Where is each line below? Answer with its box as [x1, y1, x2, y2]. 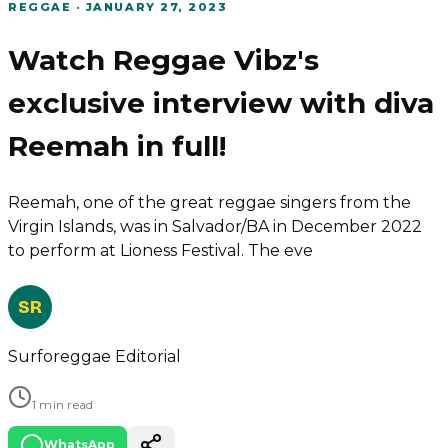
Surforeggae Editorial [8, 347, 181, 367]
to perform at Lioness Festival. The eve [8, 241, 313, 261]
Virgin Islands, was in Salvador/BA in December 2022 [8, 217, 422, 237]
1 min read [32, 397, 94, 413]
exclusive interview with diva [8, 86, 434, 121]
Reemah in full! [8, 129, 226, 164]
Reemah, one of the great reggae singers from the [8, 193, 411, 213]
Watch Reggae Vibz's [8, 43, 319, 78]
